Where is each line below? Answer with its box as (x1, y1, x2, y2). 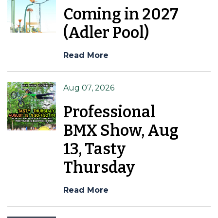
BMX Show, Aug (63, 121, 179, 140)
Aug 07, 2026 (63, 83, 114, 92)
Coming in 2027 (63, 4, 179, 23)
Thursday (63, 158, 135, 177)
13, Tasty (63, 139, 126, 158)
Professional (63, 102, 155, 121)
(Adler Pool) (63, 23, 149, 42)
